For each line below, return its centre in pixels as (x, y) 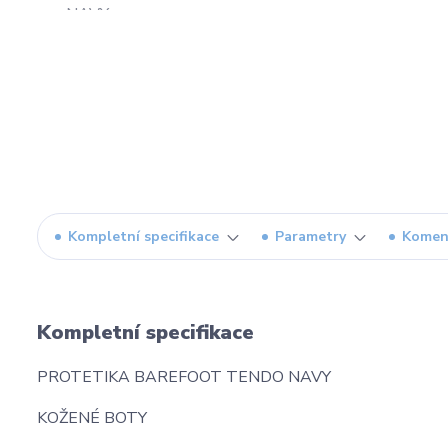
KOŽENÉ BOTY (92, 418)
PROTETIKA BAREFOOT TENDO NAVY (184, 377)
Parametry (310, 236)
